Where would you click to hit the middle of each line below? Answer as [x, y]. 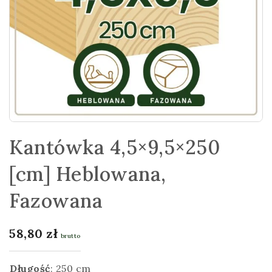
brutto [70, 236]
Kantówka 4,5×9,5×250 [114, 148]
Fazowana [56, 201]
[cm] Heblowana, [88, 174]
